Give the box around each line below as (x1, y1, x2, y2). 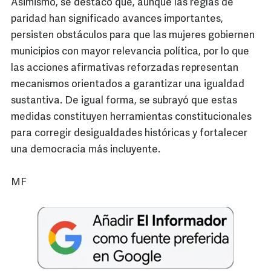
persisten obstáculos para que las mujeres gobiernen (11, 30, 255, 41)
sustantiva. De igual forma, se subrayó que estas (11, 96, 237, 106)
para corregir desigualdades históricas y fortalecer (11, 128, 247, 139)
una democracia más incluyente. (11, 145, 163, 155)
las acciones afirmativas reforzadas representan (11, 63, 238, 74)
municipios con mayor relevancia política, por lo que (11, 47, 249, 57)
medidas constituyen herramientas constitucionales (11, 112, 252, 123)
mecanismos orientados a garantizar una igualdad (11, 79, 244, 90)
